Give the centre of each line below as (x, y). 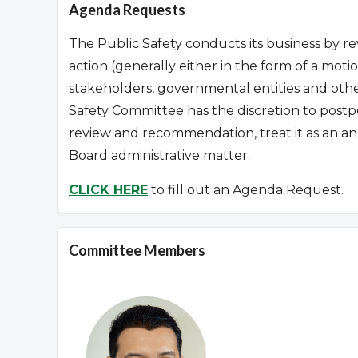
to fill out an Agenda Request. (246, 190)
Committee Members (137, 251)
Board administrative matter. (159, 156)
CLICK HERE (108, 190)
